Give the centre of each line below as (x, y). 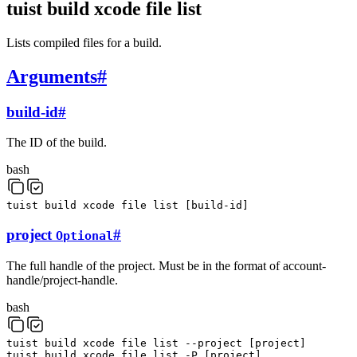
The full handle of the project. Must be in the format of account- (166, 265)
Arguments (52, 76)
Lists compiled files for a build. (84, 42)
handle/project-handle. (62, 280)
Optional (84, 236)
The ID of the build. (57, 143)
